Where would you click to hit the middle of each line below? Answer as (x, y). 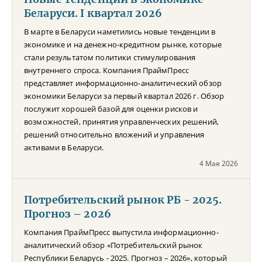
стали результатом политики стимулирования (110, 57)
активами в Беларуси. (64, 147)
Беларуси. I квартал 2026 (93, 13)
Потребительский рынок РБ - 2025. (123, 200)
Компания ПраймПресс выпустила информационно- (121, 232)
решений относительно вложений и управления (114, 134)
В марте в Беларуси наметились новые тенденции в (120, 31)
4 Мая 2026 (219, 163)
